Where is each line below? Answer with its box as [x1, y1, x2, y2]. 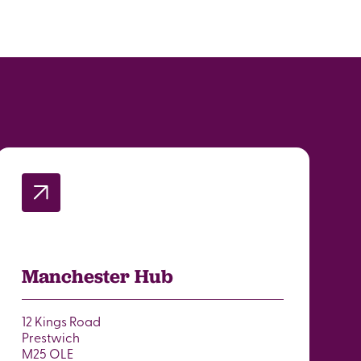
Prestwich [21, 328, 80, 346]
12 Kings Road [21, 312, 101, 330]
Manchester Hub [21, 264, 173, 288]
